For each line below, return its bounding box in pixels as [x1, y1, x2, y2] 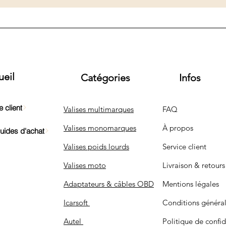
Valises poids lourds [64, 142, 129, 151]
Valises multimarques [64, 104, 134, 114]
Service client [162, 142, 206, 151]
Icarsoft [64, 198, 90, 207]
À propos [162, 123, 193, 133]
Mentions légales [162, 179, 219, 189]
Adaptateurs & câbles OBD [64, 179, 154, 189]
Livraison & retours [162, 160, 225, 170]
